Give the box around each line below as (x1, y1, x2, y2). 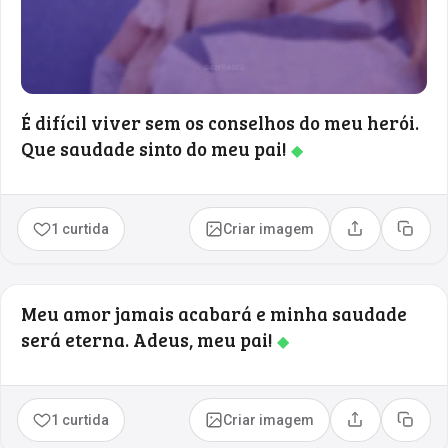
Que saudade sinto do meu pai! (21, 135, 291, 161)
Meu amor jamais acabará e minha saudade (21, 300, 407, 326)
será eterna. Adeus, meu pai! (21, 326, 277, 352)
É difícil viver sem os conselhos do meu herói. (21, 109, 419, 135)
